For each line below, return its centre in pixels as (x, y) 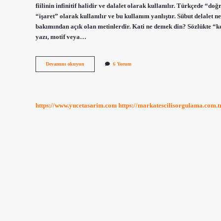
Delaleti (92, 64)
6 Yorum (122, 64)
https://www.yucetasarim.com (76, 105)
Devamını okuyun (65, 64)
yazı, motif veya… (61, 37)
